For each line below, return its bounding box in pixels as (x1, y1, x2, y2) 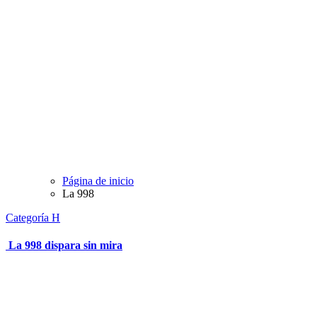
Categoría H (6, 212, 60, 224)
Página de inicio (62, 175, 134, 188)
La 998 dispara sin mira (6, 239, 122, 252)
